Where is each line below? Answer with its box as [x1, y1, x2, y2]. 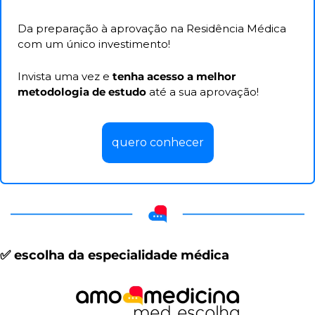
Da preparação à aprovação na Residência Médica [18, 22, 286, 36]
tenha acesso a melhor [112, 70, 236, 84]
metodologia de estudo [18, 85, 146, 99]
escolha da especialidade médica [11, 247, 229, 264]
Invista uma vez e [18, 70, 112, 84]
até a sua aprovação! [146, 85, 259, 99]
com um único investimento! [18, 37, 170, 51]
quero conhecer [111, 136, 204, 150]
